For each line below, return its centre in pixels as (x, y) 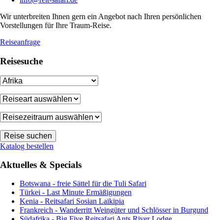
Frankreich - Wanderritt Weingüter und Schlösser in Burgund (114, 210)
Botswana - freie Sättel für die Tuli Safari (83, 184)
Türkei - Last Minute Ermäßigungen (76, 192)
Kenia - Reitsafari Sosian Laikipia (72, 201)
